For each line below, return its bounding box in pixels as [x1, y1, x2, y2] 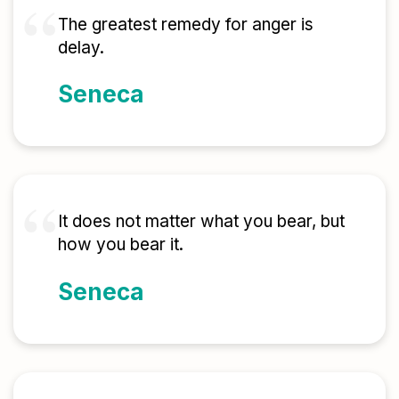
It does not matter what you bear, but [58, 211, 345, 232]
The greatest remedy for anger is [58, 13, 313, 35]
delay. [58, 37, 104, 58]
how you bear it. [58, 234, 183, 256]
